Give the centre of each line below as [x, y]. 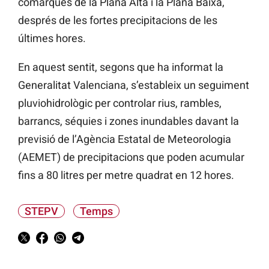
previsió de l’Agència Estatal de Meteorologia [125, 139]
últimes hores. [52, 38]
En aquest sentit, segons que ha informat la [121, 67]
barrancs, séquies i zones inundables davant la [128, 121]
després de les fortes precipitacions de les [118, 20]
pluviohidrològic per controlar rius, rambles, [120, 103]
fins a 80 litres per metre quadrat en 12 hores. [126, 175]
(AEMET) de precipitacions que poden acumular [131, 157]
